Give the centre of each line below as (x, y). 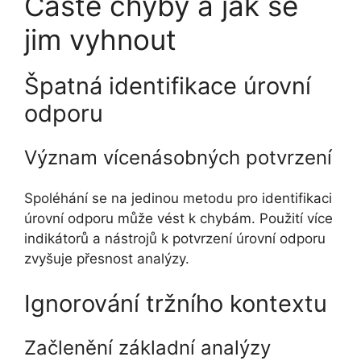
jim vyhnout (100, 40)
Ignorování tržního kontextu (176, 303)
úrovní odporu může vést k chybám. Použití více (178, 219)
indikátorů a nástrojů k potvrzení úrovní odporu (175, 239)
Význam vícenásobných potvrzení (178, 158)
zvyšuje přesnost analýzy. (107, 259)
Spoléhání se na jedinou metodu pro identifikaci (178, 199)
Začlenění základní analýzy (147, 347)
